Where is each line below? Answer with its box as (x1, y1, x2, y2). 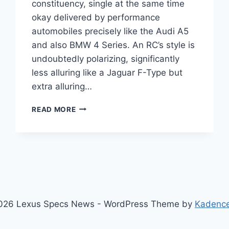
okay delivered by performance (32, 12, 161, 22)
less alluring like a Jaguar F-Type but (32, 67, 183, 78)
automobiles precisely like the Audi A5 (32, 26, 189, 36)
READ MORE (32, 105, 76, 113)
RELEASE (75, 134, 109, 143)
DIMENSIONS (75, 167, 124, 175)
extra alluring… (32, 81, 93, 91)
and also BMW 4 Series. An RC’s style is (32, 39, 195, 50)
